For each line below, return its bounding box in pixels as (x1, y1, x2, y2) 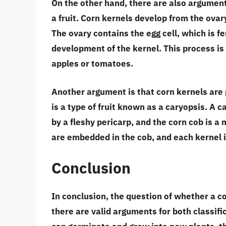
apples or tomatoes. (51, 58, 133, 70)
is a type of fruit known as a (51, 101, 165, 112)
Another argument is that (51, 86, 156, 97)
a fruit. (51, 13, 81, 24)
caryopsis (165, 101, 205, 112)
